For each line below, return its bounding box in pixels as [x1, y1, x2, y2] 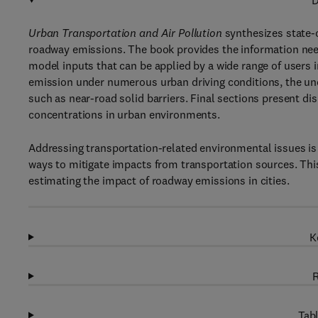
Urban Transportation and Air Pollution [28, 26, 222, 40]
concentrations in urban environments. [28, 107, 220, 121]
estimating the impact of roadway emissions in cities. [28, 173, 290, 187]
